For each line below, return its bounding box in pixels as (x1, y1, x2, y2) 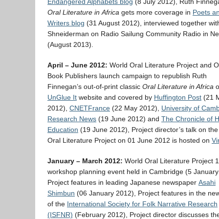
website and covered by (77, 93, 154, 101)
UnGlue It (47, 93, 77, 101)
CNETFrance (69, 104, 110, 112)
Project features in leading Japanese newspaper (47, 178, 198, 186)
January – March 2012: (47, 157, 123, 165)
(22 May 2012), (110, 104, 161, 112)
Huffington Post (154, 93, 201, 101)
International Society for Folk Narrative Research (67, 200, 218, 208)
